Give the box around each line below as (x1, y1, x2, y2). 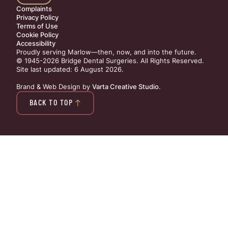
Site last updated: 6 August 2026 (16, 65, 122, 73)
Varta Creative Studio (92, 82, 159, 91)
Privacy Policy (16, 13, 59, 21)
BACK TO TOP (29, 97, 73, 107)
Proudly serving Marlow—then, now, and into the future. (16, 48, 196, 56)
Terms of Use (16, 22, 58, 30)
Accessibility (16, 39, 55, 47)
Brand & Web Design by (16, 82, 92, 91)
